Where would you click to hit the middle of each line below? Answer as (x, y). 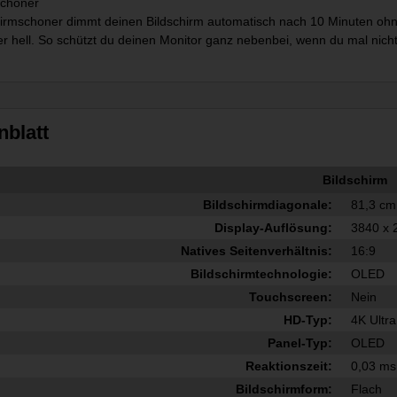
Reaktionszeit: (288, 366)
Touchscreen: (290, 297)
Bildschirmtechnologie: (261, 274)
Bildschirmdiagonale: (267, 205)
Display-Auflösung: (273, 228)
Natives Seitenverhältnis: (256, 251)
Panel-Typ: (300, 343)
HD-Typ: (307, 320)
